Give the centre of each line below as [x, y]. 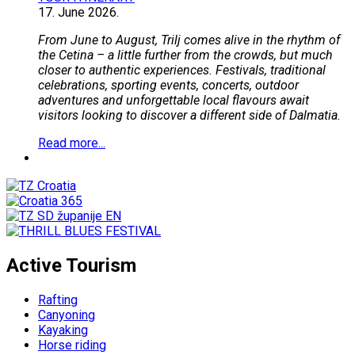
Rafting [58, 300]
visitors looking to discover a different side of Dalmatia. [189, 116]
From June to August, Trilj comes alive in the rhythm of [189, 40]
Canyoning [67, 315]
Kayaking [63, 330]
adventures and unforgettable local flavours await [174, 101]
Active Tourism [71, 265]
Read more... [72, 143]
